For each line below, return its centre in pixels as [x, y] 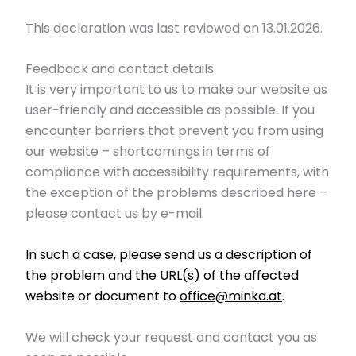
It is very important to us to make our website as [176, 90]
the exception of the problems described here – [176, 193]
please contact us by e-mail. [115, 214]
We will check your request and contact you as [171, 337]
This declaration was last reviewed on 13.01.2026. [174, 28]
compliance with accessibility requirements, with [177, 172]
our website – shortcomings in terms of [148, 152]
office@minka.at [231, 296]
